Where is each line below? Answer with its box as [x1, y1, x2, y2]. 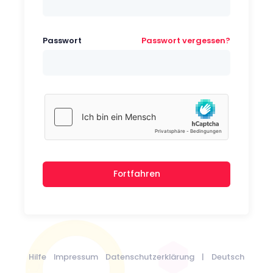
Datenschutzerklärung [105, 251, 194, 263]
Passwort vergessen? [141, 34, 230, 46]
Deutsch [211, 251, 244, 263]
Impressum [54, 251, 98, 263]
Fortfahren [113, 168, 160, 180]
